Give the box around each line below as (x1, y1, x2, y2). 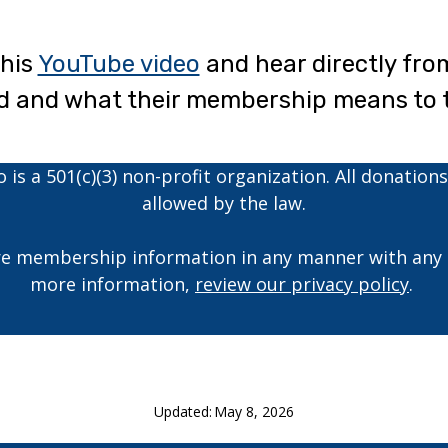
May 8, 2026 (214, 402, 294, 422)
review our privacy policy (195, 272, 409, 297)
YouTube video (37, 50, 200, 79)
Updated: (154, 402, 212, 422)
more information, (30, 272, 195, 297)
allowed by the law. (142, 191, 306, 216)
